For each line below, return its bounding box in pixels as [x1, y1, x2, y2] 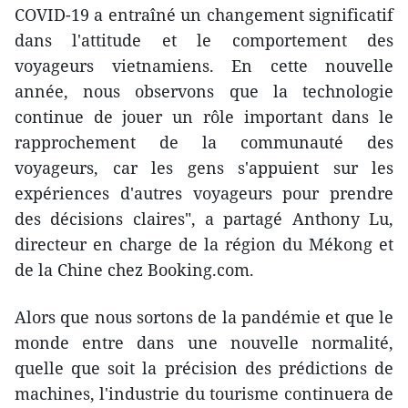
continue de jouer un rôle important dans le [15, 106, 393, 128]
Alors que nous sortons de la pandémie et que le [15, 306, 393, 329]
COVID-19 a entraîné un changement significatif [15, 4, 393, 26]
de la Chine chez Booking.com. [15, 259, 254, 281]
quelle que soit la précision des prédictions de [15, 357, 393, 380]
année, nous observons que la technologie [15, 80, 393, 103]
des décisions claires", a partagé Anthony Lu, [15, 208, 393, 230]
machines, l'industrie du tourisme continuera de [15, 382, 393, 405]
